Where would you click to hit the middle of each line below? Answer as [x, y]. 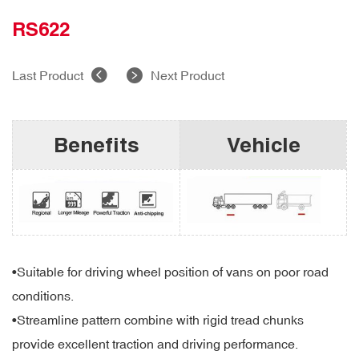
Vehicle [263, 145]
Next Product [188, 76]
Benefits [96, 145]
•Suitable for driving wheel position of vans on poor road [170, 272]
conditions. [43, 296]
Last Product [48, 76]
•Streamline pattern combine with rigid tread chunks [158, 320]
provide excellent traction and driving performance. [155, 344]
